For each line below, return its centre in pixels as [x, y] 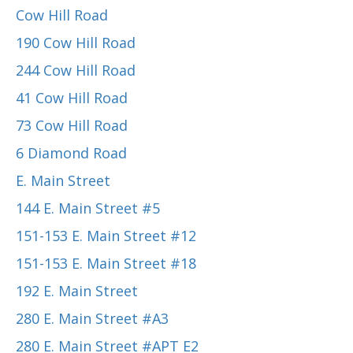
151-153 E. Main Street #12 [106, 236]
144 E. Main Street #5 [88, 208]
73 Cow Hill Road [72, 125]
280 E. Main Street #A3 [92, 318]
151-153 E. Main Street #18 [106, 263]
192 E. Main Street [77, 291]
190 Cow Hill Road [76, 43]
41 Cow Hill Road [72, 98]
